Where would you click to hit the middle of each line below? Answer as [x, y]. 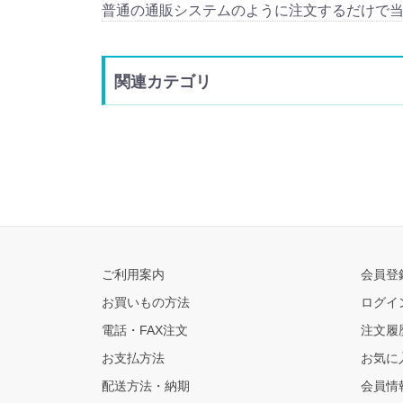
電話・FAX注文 [145, 331]
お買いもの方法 [146, 303]
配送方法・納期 [146, 386]
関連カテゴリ [163, 82]
